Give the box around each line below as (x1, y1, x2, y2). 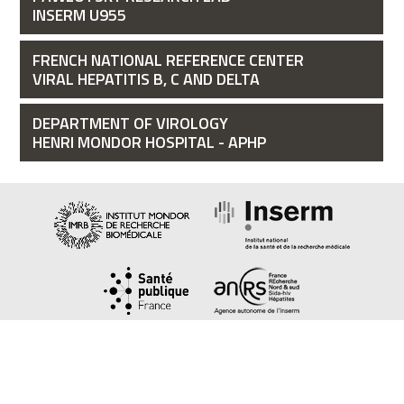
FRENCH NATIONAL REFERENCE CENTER (32, 47, 304, 72)
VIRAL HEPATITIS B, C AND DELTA (32, 66, 260, 91)
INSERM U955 (32, 3, 126, 28)
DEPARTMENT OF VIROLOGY (32, 110, 228, 135)
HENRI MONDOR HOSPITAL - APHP (32, 129, 266, 154)
